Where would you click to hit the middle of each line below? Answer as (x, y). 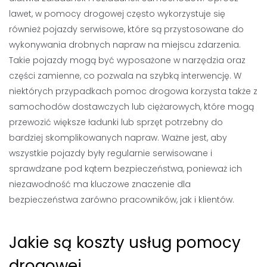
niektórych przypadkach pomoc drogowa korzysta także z (133, 91)
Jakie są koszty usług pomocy (125, 243)
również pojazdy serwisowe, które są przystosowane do (126, 29)
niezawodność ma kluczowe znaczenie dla (100, 184)
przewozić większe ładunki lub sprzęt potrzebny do (116, 122)
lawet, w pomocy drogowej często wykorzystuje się (117, 14)
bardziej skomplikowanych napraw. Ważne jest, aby (118, 138)
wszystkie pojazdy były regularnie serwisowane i (111, 153)
